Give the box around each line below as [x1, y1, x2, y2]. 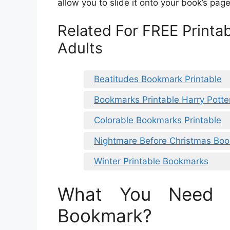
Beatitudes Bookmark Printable [94, 73, 222, 84]
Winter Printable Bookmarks [94, 156, 208, 166]
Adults [57, 39, 103, 57]
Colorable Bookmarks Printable [94, 114, 221, 125]
